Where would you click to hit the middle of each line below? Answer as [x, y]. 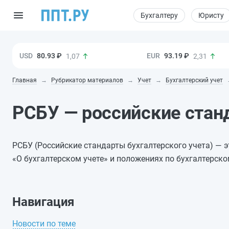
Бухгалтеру [159, 15]
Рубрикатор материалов [87, 80]
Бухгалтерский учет [194, 80]
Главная [25, 80]
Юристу [211, 15]
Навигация [43, 202]
